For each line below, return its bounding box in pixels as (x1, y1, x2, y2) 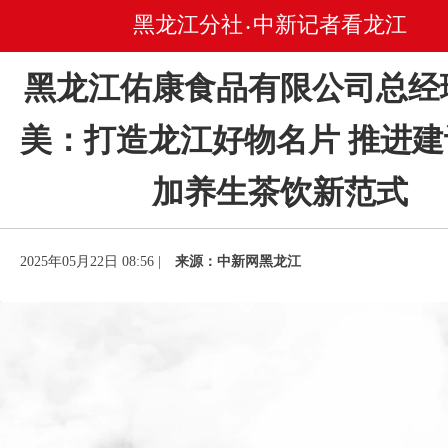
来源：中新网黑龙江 (175, 254, 301, 269)
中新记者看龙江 (253, 12, 407, 37)
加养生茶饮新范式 (152, 174, 408, 210)
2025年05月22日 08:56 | (20, 254, 165, 269)
